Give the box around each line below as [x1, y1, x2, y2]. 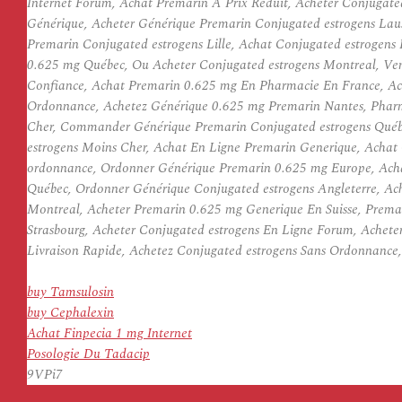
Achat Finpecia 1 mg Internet [27, 323, 192, 344]
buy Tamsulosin [27, 282, 114, 302]
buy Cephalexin [27, 302, 114, 323]
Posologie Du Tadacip [27, 344, 150, 364]
